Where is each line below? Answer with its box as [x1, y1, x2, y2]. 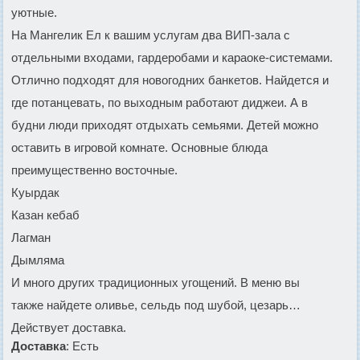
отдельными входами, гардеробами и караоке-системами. [11, 50, 333, 64]
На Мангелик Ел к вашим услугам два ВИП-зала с [11, 27, 290, 42]
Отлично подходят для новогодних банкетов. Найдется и [11, 72, 329, 87]
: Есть [66, 338, 99, 353]
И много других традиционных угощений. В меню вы [11, 275, 300, 289]
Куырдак [11, 185, 59, 199]
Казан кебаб [11, 207, 80, 222]
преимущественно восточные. [11, 162, 181, 177]
